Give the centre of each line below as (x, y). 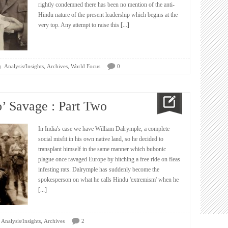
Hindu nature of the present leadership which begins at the (108, 15)
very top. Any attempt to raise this (79, 25)
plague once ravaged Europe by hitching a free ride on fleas (109, 159)
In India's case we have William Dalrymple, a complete (104, 129)
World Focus (85, 66)
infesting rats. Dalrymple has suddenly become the (99, 169)
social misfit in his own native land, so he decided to (101, 139)
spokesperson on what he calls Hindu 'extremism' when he (108, 180)
